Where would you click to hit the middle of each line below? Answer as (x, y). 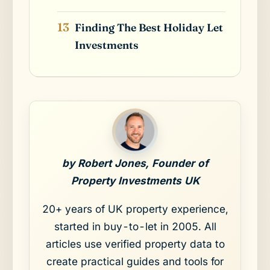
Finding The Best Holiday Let (149, 27)
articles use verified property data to (135, 243)
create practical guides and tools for (135, 261)
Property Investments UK (135, 180)
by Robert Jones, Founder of (135, 163)
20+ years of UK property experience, (135, 209)
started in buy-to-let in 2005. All (135, 226)
